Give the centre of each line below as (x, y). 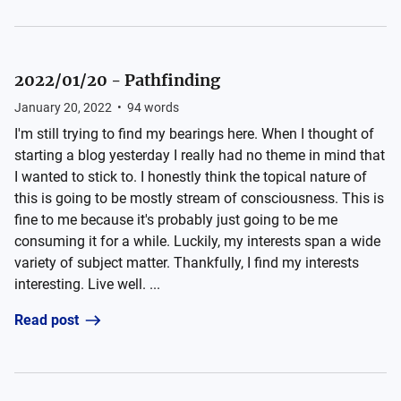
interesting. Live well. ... (87, 284)
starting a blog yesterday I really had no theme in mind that (200, 155)
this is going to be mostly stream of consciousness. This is (199, 198)
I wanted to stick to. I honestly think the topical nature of (191, 177)
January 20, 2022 (63, 107)
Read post (47, 320)
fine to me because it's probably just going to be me (176, 220)
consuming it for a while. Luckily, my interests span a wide (197, 241)
